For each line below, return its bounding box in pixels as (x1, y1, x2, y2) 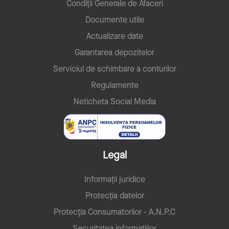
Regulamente (90, 79, 139, 90)
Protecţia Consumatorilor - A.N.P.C (54, 206, 175, 217)
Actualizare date (86, 30, 143, 41)
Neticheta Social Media (73, 96, 156, 107)
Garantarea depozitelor (75, 47, 154, 58)
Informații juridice (84, 173, 145, 185)
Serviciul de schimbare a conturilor (53, 63, 176, 74)
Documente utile (85, 14, 144, 25)
